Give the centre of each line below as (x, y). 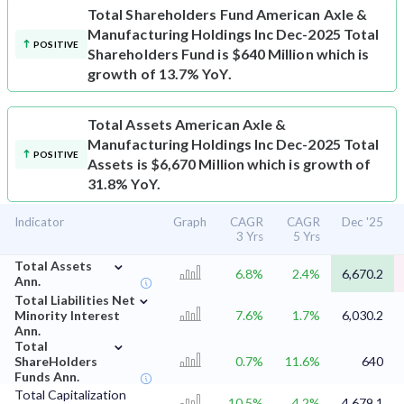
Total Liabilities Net (75, 300)
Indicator (39, 222)
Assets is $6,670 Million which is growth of (230, 164)
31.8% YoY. (124, 184)
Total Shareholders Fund (170, 14)
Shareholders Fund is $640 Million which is (229, 54)
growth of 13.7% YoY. (160, 74)
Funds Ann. (47, 377)
